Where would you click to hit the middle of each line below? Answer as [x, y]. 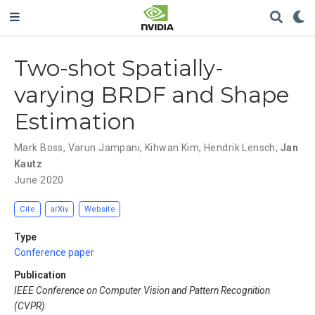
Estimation [75, 121]
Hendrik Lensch [239, 147]
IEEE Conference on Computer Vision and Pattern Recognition [142, 291]
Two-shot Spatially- [119, 68]
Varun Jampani [104, 147]
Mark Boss [39, 147]
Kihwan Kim [172, 147]
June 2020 [39, 180]
